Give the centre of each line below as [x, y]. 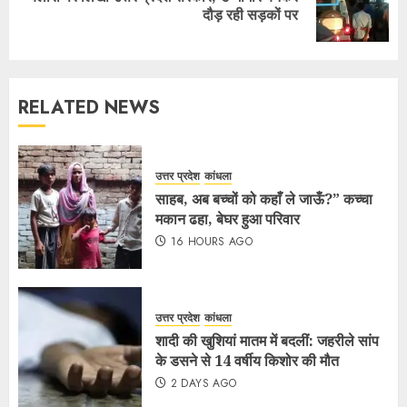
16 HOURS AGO [212, 241]
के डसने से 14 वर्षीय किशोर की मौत [247, 360]
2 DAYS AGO [203, 383]
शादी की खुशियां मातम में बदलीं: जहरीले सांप [267, 340]
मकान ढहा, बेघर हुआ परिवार [228, 218]
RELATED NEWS [89, 108]
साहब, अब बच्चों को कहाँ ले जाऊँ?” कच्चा [264, 199]
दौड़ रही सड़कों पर [250, 15]
